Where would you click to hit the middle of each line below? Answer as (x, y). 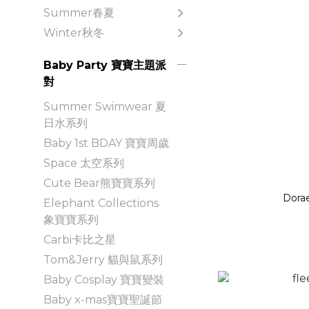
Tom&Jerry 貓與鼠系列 (103, 259)
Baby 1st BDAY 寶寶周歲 (106, 143)
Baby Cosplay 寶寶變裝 (104, 279)
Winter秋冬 (74, 32)
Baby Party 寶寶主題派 (105, 65)
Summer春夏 (79, 12)
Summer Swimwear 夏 (105, 106)
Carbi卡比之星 (80, 239)
